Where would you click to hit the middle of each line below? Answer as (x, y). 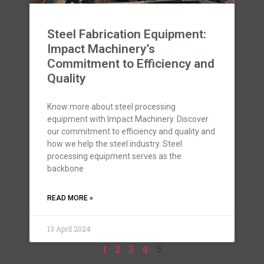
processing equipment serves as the (114, 156)
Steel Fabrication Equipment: (127, 34)
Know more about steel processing (111, 107)
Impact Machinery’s (101, 49)
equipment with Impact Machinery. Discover (128, 119)
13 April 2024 (69, 229)
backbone (65, 169)
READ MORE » (70, 198)
